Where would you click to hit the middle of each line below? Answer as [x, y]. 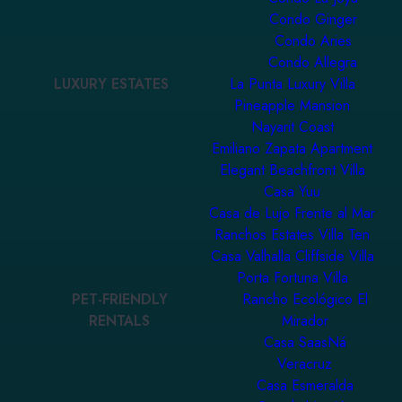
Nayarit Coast [292, 127]
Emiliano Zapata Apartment [292, 149]
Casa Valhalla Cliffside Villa [292, 257]
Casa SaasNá [305, 343]
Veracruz [305, 364]
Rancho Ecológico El [305, 300]
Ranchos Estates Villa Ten [292, 235]
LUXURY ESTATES [111, 84]
